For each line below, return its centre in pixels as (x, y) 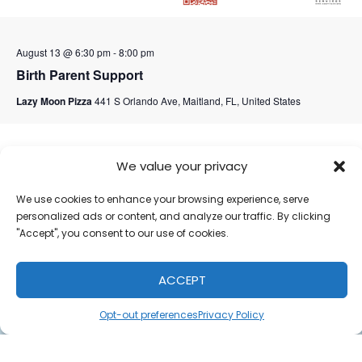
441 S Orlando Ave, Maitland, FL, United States (197, 101)
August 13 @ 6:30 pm (63, 53)
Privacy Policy (231, 315)
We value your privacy (182, 166)
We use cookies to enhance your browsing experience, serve (162, 199)
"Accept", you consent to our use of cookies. (122, 233)
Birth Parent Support (79, 75)
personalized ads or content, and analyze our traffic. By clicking (173, 216)
